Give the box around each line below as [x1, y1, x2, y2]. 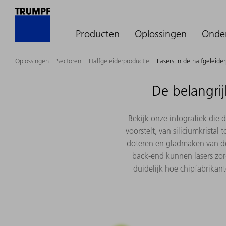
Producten [76, 28, 120, 40]
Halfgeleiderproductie [89, 56, 149, 65]
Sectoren [56, 56, 81, 65]
